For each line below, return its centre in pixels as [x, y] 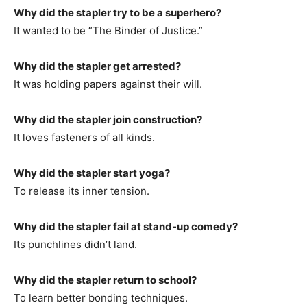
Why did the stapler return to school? [105, 280]
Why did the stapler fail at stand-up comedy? [126, 226]
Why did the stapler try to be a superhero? [118, 12]
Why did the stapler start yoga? [92, 173]
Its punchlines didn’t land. [75, 244]
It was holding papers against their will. [108, 84]
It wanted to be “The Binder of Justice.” [108, 30]
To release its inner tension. [82, 191]
